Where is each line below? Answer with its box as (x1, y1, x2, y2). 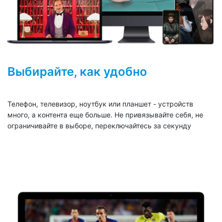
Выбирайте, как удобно (7, 64, 147, 79)
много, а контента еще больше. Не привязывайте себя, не (7, 110, 203, 119)
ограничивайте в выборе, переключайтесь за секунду (7, 121, 191, 130)
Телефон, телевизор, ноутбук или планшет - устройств (7, 99, 193, 108)
